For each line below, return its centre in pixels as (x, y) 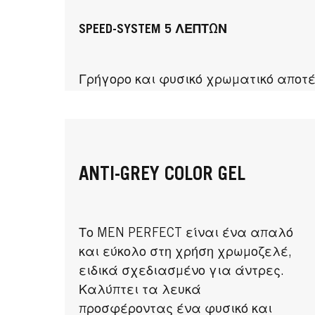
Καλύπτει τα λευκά (140, 291)
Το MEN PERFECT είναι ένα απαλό (186, 234)
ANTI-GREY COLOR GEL (162, 175)
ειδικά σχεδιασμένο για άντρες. (182, 272)
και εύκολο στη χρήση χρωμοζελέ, (186, 253)
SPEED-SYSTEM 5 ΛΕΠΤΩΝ (153, 30)
